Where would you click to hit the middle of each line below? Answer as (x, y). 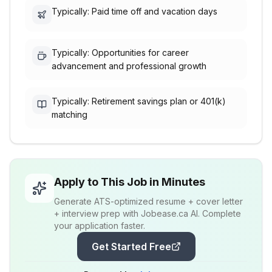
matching (70, 114)
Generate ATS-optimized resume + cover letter (148, 201)
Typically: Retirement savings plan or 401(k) (139, 101)
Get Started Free (131, 246)
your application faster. (100, 226)
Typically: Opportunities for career (120, 53)
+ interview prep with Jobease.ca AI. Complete (148, 213)
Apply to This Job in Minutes (130, 182)
